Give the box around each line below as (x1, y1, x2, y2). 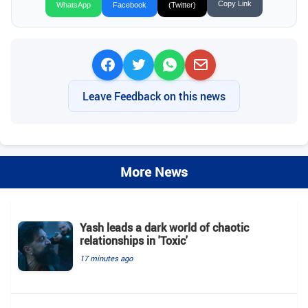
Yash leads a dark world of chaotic (80, 219, 249, 235)
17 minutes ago (80, 252, 133, 263)
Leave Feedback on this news (82, 88, 225, 104)
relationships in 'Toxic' (80, 232, 188, 248)
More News (120, 162, 188, 181)
